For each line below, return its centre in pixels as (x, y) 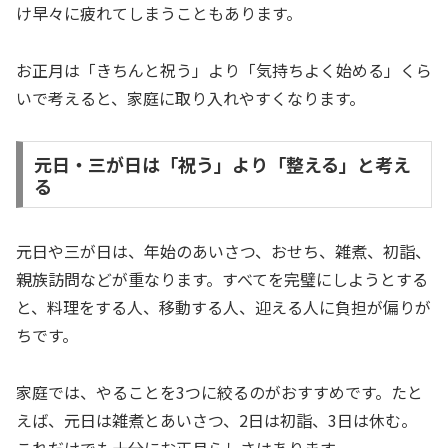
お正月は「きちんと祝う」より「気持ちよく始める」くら (224, 69)
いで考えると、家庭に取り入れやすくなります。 (190, 97)
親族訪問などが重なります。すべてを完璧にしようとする (222, 279)
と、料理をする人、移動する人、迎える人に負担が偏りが (223, 307)
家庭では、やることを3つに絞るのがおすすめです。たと (219, 392)
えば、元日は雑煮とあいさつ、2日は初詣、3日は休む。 (216, 420)
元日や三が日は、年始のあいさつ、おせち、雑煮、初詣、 (223, 251)
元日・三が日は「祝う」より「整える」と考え (222, 163)
